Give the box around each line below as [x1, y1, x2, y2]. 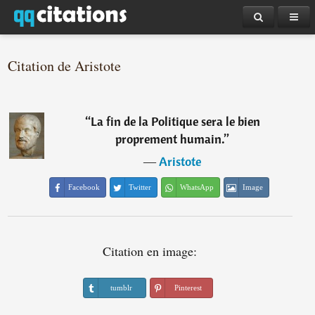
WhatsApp [180, 183, 214, 191]
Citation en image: [103, 243, 198, 259]
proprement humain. [115, 131, 225, 147]
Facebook [68, 183, 101, 191]
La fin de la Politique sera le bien [90, 113, 260, 129]
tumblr [110, 283, 132, 292]
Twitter [129, 183, 152, 191]
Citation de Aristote [8, 56, 122, 75]
